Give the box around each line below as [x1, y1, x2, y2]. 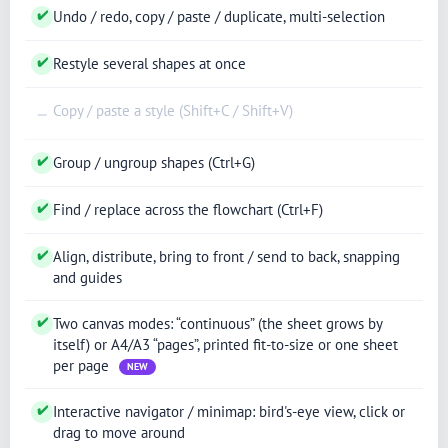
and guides [53, 267, 122, 287]
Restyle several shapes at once [53, 53, 246, 73]
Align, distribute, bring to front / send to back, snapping [53, 246, 400, 266]
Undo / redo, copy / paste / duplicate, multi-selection [53, 6, 385, 26]
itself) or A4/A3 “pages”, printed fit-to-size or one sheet [53, 334, 398, 354]
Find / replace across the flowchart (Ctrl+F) [53, 199, 323, 219]
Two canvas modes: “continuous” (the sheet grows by [53, 313, 382, 333]
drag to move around [53, 422, 185, 442]
